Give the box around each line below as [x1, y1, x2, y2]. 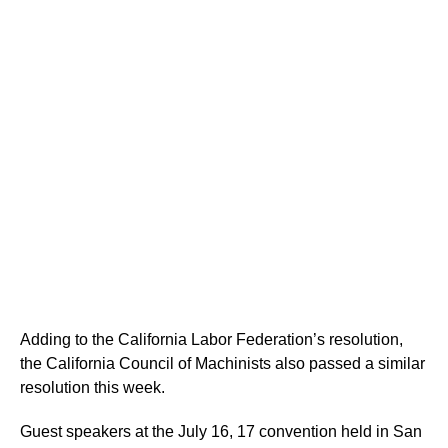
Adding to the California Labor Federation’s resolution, [20, 331, 403, 348]
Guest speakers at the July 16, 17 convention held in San [20, 423, 422, 440]
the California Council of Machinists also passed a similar [20, 355, 425, 372]
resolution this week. [20, 379, 165, 396]
